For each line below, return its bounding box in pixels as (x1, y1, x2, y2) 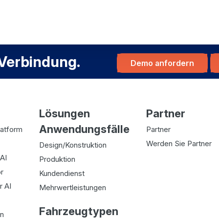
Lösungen (39, 107, 90, 120)
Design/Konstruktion (39, 140, 107, 150)
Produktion (39, 154, 75, 164)
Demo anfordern (131, 58, 194, 68)
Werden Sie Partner (146, 139, 212, 149)
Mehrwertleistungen (39, 183, 106, 193)
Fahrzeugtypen (39, 205, 118, 218)
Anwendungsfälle (39, 123, 130, 136)
